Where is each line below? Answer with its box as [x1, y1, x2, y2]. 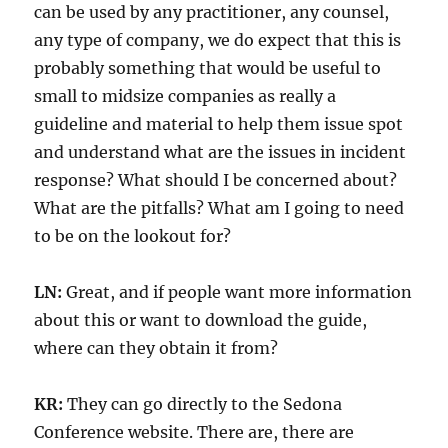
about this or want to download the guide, [34, 309, 368, 330]
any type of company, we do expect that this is [34, 29, 402, 50]
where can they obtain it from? [34, 337, 279, 358]
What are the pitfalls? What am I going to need [34, 197, 405, 218]
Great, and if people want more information [62, 281, 413, 302]
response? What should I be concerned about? [34, 169, 398, 190]
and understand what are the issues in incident [34, 141, 407, 162]
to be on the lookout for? [34, 225, 232, 246]
